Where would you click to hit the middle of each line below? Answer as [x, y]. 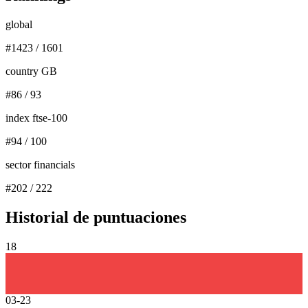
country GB [31, 71]
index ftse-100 [36, 118]
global [19, 25]
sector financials [40, 165]
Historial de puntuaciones [96, 217]
